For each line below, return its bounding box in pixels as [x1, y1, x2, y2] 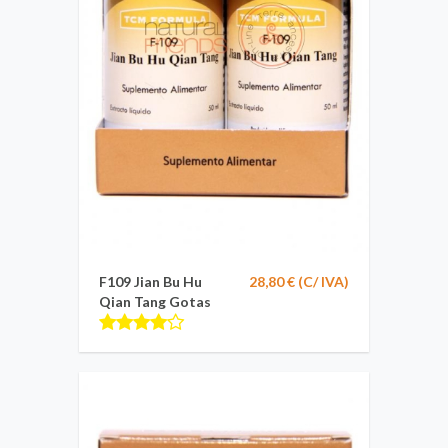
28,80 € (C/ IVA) [249, 273, 349, 290]
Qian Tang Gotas [99, 293, 211, 310]
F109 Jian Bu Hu [99, 273, 202, 290]
